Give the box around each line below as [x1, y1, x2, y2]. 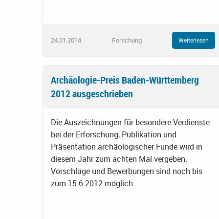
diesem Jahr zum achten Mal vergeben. [51, 153, 187, 164]
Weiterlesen [178, 36, 209, 44]
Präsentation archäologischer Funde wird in [51, 141, 202, 152]
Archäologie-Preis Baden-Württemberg [51, 73, 199, 87]
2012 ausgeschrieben [51, 87, 133, 100]
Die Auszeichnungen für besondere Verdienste [51, 116, 210, 128]
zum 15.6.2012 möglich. [51, 177, 135, 189]
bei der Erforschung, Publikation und [51, 129, 176, 140]
